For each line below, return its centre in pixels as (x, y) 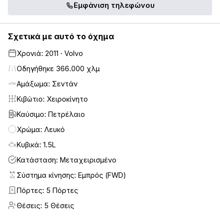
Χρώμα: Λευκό (41, 129)
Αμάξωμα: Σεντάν (47, 83)
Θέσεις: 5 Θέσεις (45, 205)
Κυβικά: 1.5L (36, 144)
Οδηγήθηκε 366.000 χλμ (58, 68)
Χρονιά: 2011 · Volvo (50, 53)
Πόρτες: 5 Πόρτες (47, 190)
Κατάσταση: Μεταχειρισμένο (67, 160)
